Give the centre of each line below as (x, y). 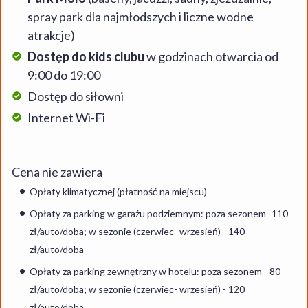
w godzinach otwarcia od (211, 56)
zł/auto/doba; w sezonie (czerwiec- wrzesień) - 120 (137, 289)
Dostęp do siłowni (76, 96)
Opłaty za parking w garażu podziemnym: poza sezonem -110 (118, 213)
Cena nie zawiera (57, 172)
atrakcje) (51, 35)
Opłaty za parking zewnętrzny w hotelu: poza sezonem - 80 (155, 271)
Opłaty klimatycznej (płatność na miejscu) (118, 191)
